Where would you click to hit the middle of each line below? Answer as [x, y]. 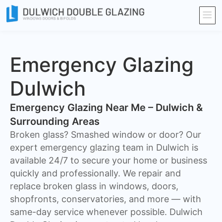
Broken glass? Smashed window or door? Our [106, 135]
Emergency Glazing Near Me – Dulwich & [106, 108]
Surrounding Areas [55, 122]
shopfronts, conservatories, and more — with [106, 199]
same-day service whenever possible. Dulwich [106, 212]
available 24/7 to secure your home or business [109, 161]
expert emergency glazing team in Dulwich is [104, 148]
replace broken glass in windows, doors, [94, 186]
